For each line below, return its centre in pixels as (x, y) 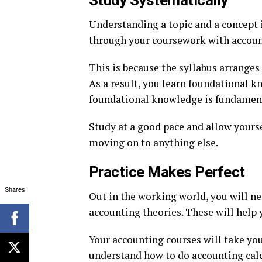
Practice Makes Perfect (167, 172)
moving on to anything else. (154, 142)
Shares (15, 189)
